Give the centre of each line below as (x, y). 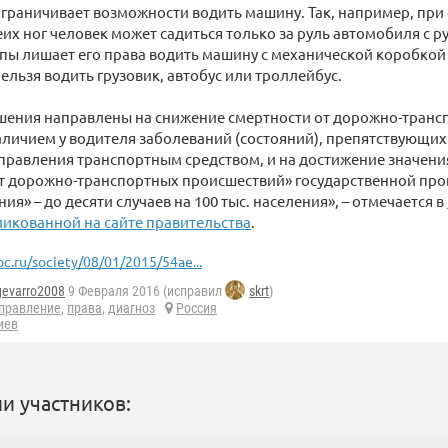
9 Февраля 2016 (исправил (145, 291)
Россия (196, 308)
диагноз (131, 308)
